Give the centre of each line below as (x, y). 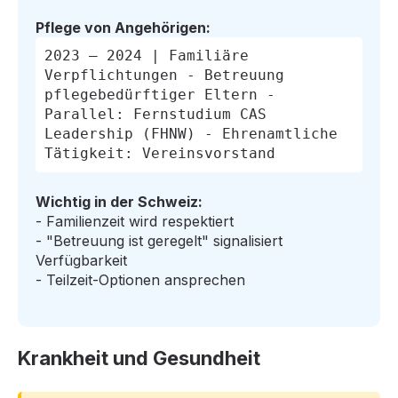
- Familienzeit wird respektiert (135, 222)
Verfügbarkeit (81, 261)
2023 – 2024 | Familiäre (147, 56)
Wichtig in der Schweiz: (119, 202)
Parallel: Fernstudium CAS (155, 115)
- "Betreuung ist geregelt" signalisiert (159, 241)
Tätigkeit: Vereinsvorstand (160, 154)
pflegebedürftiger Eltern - (160, 95)
